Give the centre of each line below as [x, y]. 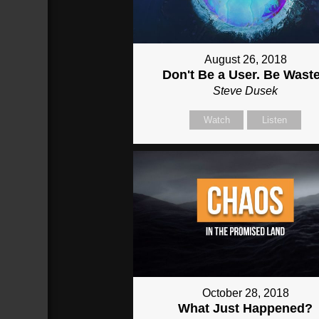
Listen [274, 120]
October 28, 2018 [245, 293]
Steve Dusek [246, 90]
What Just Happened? [246, 309]
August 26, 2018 [245, 59]
